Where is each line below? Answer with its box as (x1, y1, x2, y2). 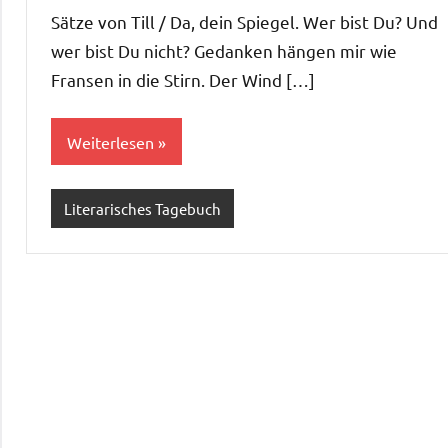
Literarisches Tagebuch (63, 198, 221, 218)
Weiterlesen (67, 131, 154, 152)
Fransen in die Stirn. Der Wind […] (51, 68, 315, 90)
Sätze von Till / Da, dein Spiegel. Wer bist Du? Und (51, 10, 438, 32)
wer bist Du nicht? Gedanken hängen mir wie (51, 39, 397, 61)
